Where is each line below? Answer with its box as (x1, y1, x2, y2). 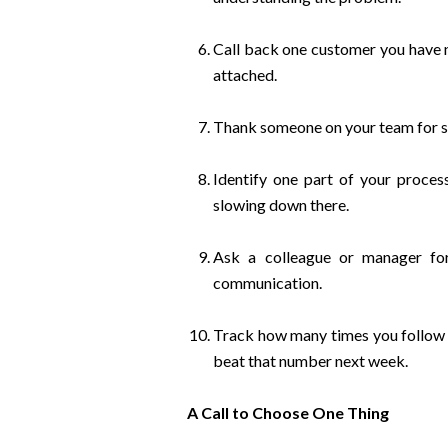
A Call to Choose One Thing (186, 403, 389, 422)
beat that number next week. (212, 351, 408, 370)
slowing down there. (212, 195, 349, 214)
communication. (212, 273, 322, 292)
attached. (212, 65, 277, 84)
